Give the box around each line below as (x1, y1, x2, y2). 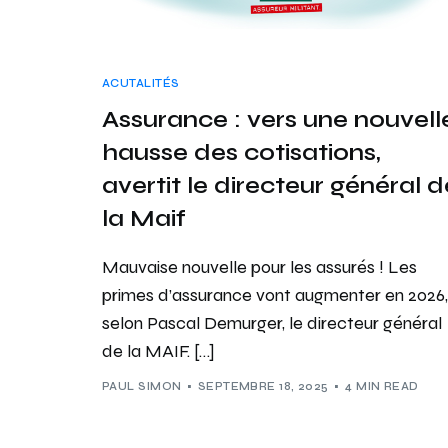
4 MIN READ (345, 380, 419, 394)
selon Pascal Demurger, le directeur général (102, 311, 442, 334)
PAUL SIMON (102, 380, 182, 394)
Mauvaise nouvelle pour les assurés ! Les (102, 255, 417, 278)
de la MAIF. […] (102, 339, 215, 362)
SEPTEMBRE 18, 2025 (197, 380, 329, 394)
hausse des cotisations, (102, 137, 381, 167)
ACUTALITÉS (102, 76, 180, 90)
